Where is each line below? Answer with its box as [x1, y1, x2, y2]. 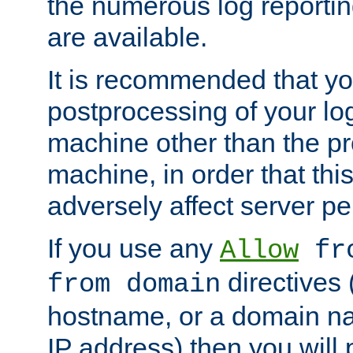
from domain [47, 269, 221, 300]
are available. [47, 22, 207, 53]
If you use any [47, 233, 220, 264]
